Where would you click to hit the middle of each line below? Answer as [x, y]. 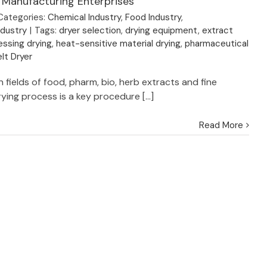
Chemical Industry [85, 17]
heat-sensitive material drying [119, 44]
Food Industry [153, 17]
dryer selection [90, 30]
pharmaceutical [217, 44]
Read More [221, 125]
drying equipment [162, 30]
